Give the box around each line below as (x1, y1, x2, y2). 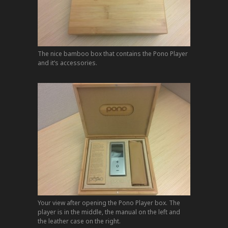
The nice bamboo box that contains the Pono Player (38, 49, 188, 58)
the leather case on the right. (38, 216, 121, 225)
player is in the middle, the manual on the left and (38, 207, 180, 216)
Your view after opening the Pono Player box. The (38, 198, 180, 207)
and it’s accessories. (38, 58, 97, 67)
